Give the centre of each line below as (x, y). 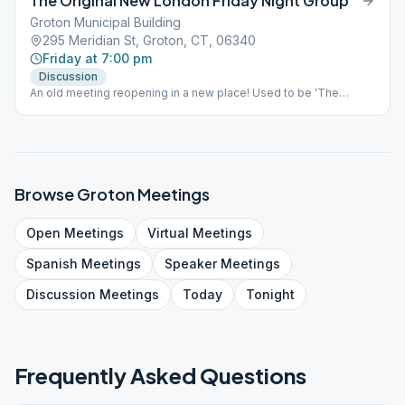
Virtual (168, 233)
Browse (46, 194)
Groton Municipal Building (105, 22)
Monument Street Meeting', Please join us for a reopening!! (185, 107)
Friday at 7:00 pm (97, 58)
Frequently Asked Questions (160, 375)
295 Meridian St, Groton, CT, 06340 (149, 40)
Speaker (191, 264)
